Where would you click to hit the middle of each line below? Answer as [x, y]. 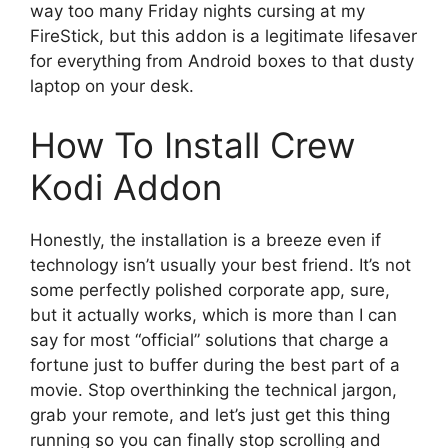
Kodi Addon [126, 187]
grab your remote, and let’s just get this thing [210, 415]
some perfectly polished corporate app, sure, [210, 290]
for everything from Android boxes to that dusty [222, 60]
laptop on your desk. [112, 85]
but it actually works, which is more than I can [213, 315]
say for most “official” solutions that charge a [209, 340]
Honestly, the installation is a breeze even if [205, 240]
